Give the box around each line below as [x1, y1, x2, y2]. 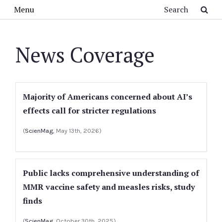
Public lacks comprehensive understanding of [23, 167, 199, 178]
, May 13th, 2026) [53, 127, 102, 134]
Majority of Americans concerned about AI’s [23, 91, 192, 102]
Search [63, 1, 87, 12]
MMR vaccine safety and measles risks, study [23, 181, 195, 192]
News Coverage [15, 41, 155, 68]
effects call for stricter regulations [23, 105, 156, 116]
